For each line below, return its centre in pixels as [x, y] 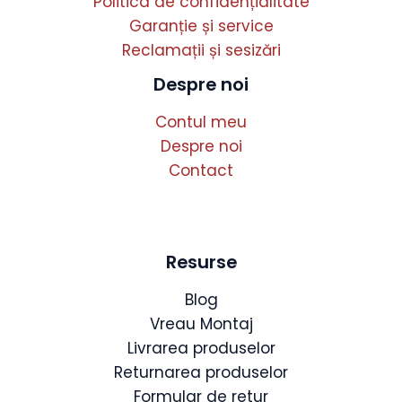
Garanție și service [201, 26]
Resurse [201, 262]
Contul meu [201, 122]
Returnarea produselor [201, 373]
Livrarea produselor [201, 349]
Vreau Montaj [201, 324]
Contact [201, 171]
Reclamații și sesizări [201, 51]
